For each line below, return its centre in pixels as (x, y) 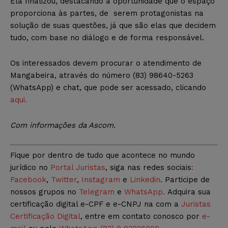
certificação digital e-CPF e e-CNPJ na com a (96, 204)
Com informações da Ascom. (63, 125)
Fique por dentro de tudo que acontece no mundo (103, 155)
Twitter (64, 180)
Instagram (101, 180)
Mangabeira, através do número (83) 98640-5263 (102, 75)
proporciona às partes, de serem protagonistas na (107, 13)
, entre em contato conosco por (141, 217)
